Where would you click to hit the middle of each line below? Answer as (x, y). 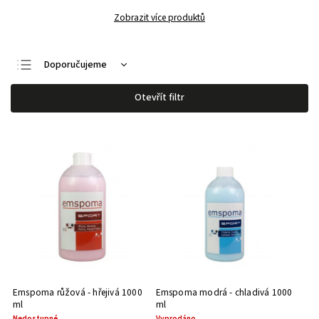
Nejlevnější (67, 88)
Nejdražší (64, 110)
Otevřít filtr (159, 98)
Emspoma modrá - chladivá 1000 (224, 292)
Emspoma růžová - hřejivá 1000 (78, 292)
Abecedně (66, 156)
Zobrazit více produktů (159, 17)
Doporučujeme (75, 65)
